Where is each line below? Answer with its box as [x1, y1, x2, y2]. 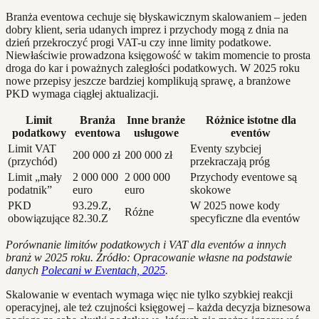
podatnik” [8, 184, 52, 197]
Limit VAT [8, 142, 56, 155]
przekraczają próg [190, 155, 270, 168]
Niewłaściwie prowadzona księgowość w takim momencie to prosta [6, 49, 310, 62]
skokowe [190, 184, 231, 197]
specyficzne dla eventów [190, 212, 300, 225]
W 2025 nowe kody [190, 199, 280, 212]
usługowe [133, 127, 179, 140]
